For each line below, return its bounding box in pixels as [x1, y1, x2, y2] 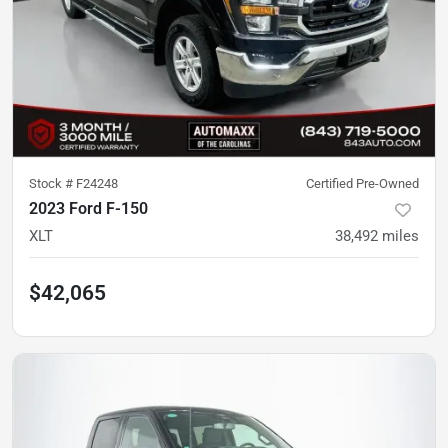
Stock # [29, 176, 76, 192]
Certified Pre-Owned [306, 176, 419, 192]
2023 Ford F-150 [29, 199, 148, 219]
